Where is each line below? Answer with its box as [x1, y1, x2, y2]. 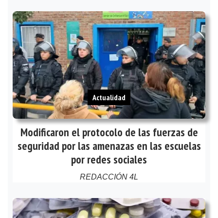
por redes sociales [71, 152, 147, 166]
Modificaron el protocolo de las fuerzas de [20, 125, 198, 139]
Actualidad [92, 92, 126, 103]
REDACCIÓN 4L [80, 173, 138, 182]
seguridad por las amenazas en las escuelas [17, 138, 201, 153]
